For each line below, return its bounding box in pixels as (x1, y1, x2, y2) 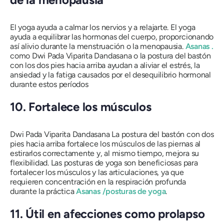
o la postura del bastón (131, 51, 211, 61)
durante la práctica (10, 186, 76, 196)
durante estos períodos (10, 79, 88, 89)
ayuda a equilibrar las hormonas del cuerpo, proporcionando (10, 32, 214, 42)
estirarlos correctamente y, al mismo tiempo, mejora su (10, 148, 199, 158)
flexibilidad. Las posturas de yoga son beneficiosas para (10, 158, 198, 168)
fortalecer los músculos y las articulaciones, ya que (10, 167, 184, 177)
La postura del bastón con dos (109, 129, 214, 139)
